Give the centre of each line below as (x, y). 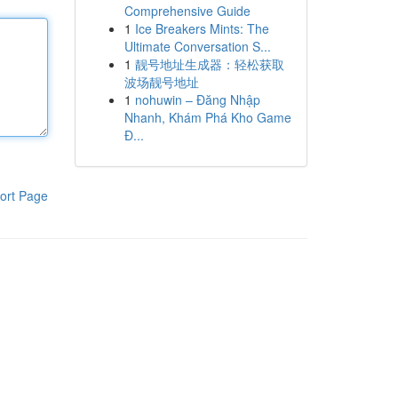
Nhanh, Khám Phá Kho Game (207, 117)
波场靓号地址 (161, 82)
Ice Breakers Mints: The (202, 28)
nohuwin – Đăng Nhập (197, 99)
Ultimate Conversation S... (197, 46)
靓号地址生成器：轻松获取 (209, 64)
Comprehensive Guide (187, 11)
